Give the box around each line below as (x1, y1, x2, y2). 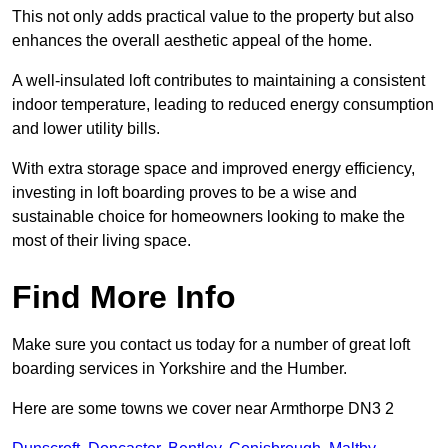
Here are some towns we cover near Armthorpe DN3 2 (12, 400, 394, 418)
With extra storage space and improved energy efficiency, (12, 160, 415, 178)
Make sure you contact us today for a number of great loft (12, 336, 410, 354)
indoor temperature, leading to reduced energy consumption (12, 96, 434, 114)
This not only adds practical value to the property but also (12, 8, 414, 26)
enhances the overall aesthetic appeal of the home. (12, 32, 372, 50)
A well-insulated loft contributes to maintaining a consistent (12, 72, 425, 90)
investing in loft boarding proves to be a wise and (12, 184, 357, 202)
